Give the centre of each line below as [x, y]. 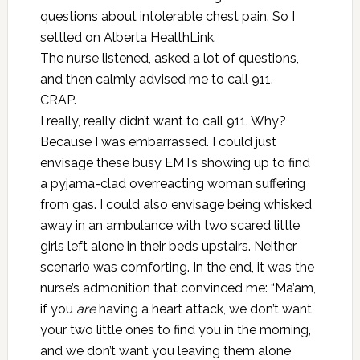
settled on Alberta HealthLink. [128, 37]
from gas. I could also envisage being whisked [176, 205]
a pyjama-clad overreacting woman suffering [172, 184]
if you [58, 309]
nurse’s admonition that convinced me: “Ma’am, [178, 288]
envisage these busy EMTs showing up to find [175, 163]
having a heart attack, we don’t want [203, 309]
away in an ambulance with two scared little [170, 225]
